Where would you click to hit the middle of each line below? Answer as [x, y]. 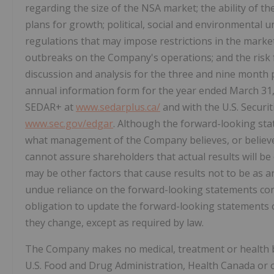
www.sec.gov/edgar [69, 124]
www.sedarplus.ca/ [118, 107]
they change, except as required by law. [114, 223]
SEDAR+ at [50, 107]
